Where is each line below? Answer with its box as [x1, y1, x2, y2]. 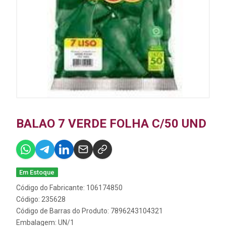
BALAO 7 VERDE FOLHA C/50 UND [16, 116, 206, 131]
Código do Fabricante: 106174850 [16, 183, 123, 192]
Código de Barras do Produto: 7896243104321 [16, 206, 163, 215]
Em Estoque [19, 168, 55, 176]
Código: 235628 [16, 195, 66, 203]
